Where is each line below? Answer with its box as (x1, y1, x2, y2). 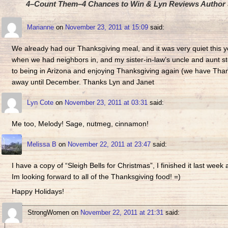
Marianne (26, 23, 54, 31)
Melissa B (26, 140, 56, 148)
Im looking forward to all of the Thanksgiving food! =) (12, 172, 181, 181)
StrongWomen (27, 209, 69, 217)
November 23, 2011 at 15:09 (65, 23, 148, 31)
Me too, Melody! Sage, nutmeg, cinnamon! (12, 119, 149, 128)
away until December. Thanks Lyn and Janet (12, 77, 155, 86)
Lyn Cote (26, 98, 53, 106)
